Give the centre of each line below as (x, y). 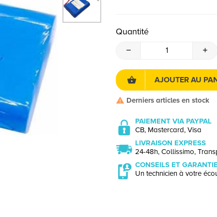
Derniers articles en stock (167, 101)
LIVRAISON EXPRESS (170, 143)
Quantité (132, 31)
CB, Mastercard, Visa (168, 130)
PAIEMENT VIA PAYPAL (173, 121)
